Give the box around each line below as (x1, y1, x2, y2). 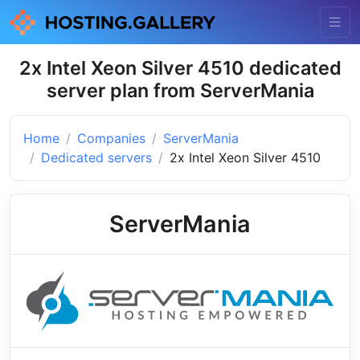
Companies (77, 129, 145, 146)
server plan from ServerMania (46, 78, 314, 102)
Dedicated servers (41, 149, 152, 166)
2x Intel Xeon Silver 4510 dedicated (18, 55, 342, 80)
